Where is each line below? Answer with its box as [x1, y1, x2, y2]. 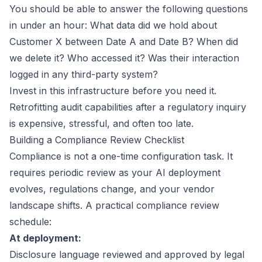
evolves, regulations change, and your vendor [9, 183, 215, 195]
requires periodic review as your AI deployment [9, 167, 220, 178]
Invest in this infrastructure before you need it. [9, 85, 216, 96]
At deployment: [9, 232, 81, 244]
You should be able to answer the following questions [9, 3, 248, 15]
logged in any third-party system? [9, 68, 158, 80]
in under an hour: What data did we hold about [9, 19, 217, 31]
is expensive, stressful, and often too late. [9, 118, 194, 129]
